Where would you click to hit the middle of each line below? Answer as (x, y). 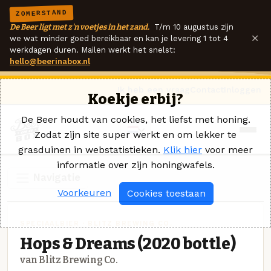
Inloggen (243, 90)
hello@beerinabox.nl (50, 61)
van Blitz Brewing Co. (69, 260)
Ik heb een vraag (154, 90)
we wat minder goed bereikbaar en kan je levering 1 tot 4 (119, 38)
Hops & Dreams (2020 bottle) (128, 243)
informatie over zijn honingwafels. (135, 165)
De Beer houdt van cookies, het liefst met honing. (135, 119)
